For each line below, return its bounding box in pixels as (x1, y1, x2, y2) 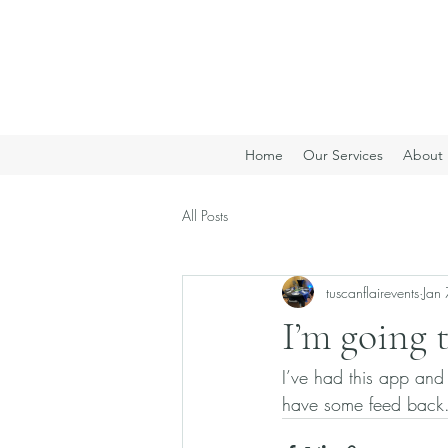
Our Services (303, 146, 383, 164)
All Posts (182, 205, 228, 225)
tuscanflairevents (326, 282, 419, 302)
